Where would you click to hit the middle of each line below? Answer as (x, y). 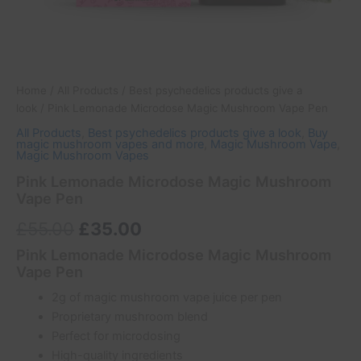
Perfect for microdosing (116, 336)
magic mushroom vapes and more (110, 145)
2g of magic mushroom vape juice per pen (166, 298)
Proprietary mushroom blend (129, 317)
